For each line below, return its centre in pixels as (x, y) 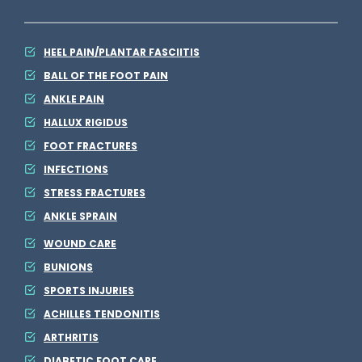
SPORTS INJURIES (89, 290)
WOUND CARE (80, 244)
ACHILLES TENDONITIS (102, 314)
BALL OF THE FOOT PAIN (106, 76)
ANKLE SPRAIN (80, 216)
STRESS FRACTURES (95, 193)
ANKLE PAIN (74, 99)
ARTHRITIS (71, 337)
